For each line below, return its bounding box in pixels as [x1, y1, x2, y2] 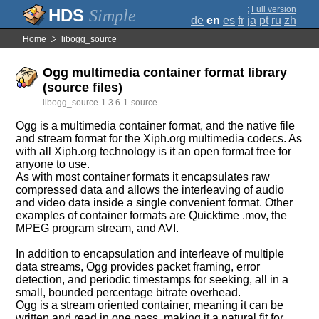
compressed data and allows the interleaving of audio [16, 184, 285, 196]
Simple [89, 6, 136, 25]
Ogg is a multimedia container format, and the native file [16, 120, 296, 132]
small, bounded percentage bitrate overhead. [16, 286, 241, 298]
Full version [251, 4, 296, 14]
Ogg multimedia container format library [43, 66, 288, 80]
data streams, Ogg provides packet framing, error [16, 261, 261, 273]
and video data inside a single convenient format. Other [16, 197, 293, 209]
